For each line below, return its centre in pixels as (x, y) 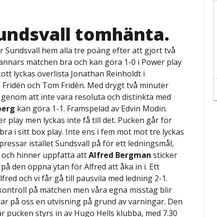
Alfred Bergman (120, 155)
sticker (164, 155)
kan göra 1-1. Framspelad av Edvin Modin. (92, 108)
